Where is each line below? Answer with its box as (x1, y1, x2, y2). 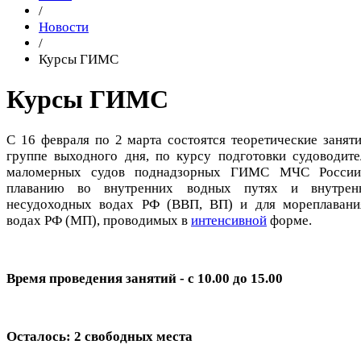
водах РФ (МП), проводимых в (6, 212, 191, 228)
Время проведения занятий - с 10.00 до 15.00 (6, 270, 283, 286)
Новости (39, 19, 89, 35)
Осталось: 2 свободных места (6, 328, 193, 344)
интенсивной (191, 212, 267, 228)
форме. (267, 212, 312, 228)
